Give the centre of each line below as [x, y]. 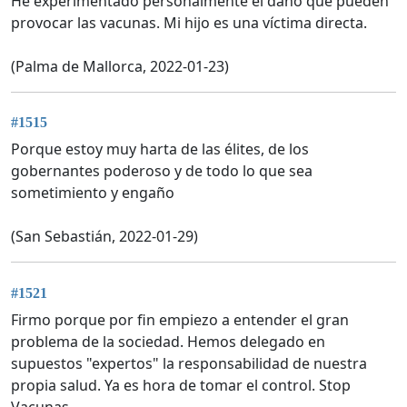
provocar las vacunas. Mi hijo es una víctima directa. [189, 22]
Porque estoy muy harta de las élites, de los [160, 149]
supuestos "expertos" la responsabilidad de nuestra [189, 363]
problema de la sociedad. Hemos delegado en [168, 341]
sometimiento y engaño [93, 193]
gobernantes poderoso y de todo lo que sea [162, 171]
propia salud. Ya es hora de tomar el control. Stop [181, 385]
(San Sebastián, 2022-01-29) [104, 237]
